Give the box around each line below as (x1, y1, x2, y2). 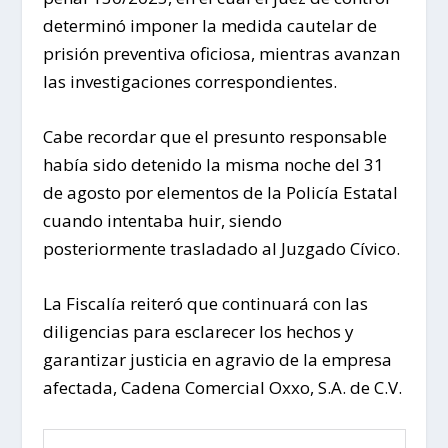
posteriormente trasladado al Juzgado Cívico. (42, 236, 400, 260)
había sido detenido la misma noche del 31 (42, 152, 384, 176)
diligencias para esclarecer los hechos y (42, 319, 354, 343)
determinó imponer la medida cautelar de (42, 13, 377, 37)
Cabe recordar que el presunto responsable (42, 124, 387, 148)
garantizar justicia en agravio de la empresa (42, 347, 392, 371)
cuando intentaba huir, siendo (42, 208, 282, 232)
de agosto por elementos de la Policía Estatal (42, 180, 398, 204)
